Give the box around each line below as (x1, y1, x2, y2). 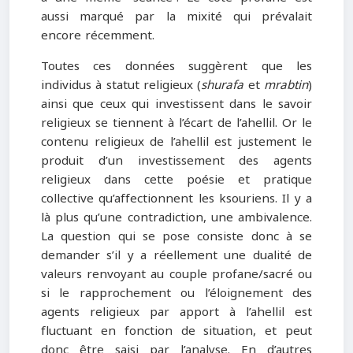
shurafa (201, 74, 244, 97)
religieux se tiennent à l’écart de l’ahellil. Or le (41, 112, 312, 135)
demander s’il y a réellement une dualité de (41, 244, 312, 267)
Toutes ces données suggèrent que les (41, 55, 312, 78)
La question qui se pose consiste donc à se (41, 225, 312, 248)
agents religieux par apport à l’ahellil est (41, 301, 312, 324)
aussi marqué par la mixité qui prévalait (41, 6, 312, 28)
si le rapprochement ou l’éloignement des (41, 282, 312, 305)
